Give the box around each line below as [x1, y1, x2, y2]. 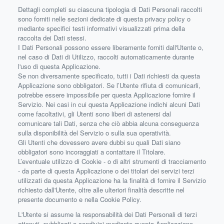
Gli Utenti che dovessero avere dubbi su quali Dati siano [18, 137, 180, 147]
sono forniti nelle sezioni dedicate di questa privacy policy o [18, 14, 190, 23]
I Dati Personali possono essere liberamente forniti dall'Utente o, [18, 42, 203, 52]
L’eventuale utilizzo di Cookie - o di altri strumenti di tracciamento [18, 156, 206, 166]
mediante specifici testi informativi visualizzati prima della [18, 23, 185, 33]
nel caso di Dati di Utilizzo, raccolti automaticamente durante [18, 52, 194, 61]
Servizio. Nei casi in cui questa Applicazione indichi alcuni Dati [18, 99, 200, 109]
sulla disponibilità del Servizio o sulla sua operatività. [18, 128, 171, 137]
